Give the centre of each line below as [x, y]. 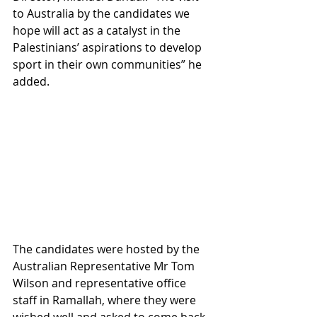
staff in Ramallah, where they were [106, 300]
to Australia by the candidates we [103, 13]
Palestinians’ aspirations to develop [109, 47]
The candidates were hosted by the [108, 249]
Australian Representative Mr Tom [105, 266]
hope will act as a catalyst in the [98, 30]
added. [33, 81]
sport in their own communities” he [109, 64]
